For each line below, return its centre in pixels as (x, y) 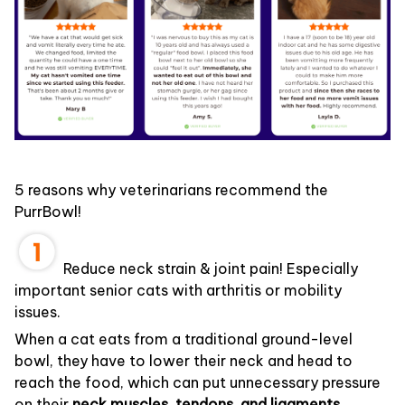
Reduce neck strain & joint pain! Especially (209, 268)
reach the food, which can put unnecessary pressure (198, 382)
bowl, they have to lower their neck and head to (184, 360)
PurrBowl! (48, 212)
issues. (38, 311)
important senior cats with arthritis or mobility (178, 290)
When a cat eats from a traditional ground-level (184, 339)
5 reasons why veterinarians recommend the (171, 190)
